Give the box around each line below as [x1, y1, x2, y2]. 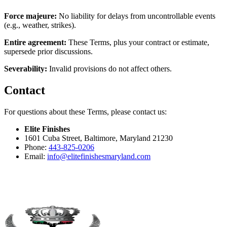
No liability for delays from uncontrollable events [57, 11, 215, 20]
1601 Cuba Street [24, 133, 80, 142]
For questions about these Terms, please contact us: [4, 107, 167, 116]
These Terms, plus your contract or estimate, [66, 37, 209, 47]
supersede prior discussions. [4, 47, 93, 56]
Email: [24, 152, 47, 161]
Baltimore [84, 133, 116, 142]
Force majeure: [4, 11, 57, 20]
